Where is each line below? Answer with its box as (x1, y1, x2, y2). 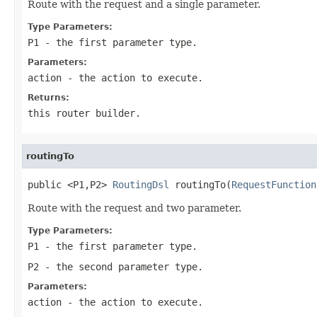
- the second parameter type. (39, 260, 203, 272)
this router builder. (28, 107, 141, 119)
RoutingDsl (113, 178, 169, 190)
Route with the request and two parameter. (28, 202, 241, 214)
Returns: (28, 92, 69, 103)
